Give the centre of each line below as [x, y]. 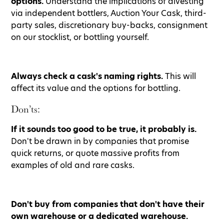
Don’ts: [25, 109]
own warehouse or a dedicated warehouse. [99, 216]
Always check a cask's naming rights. [87, 76]
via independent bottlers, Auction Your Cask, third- [109, 13]
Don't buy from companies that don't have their [108, 204]
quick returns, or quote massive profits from [95, 153]
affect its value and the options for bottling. [96, 88]
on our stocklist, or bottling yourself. [80, 37]
